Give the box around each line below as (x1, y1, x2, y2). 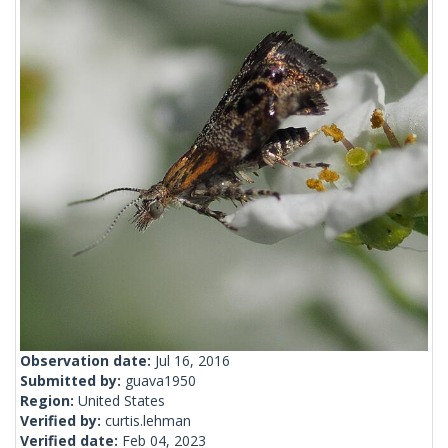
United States (78, 391, 165, 411)
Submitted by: (20, 371, 125, 391)
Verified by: (20, 411, 105, 431)
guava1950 (125, 371, 196, 391)
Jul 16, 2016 (155, 351, 230, 371)
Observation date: (20, 351, 155, 371)
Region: (20, 391, 78, 411)
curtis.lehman (105, 411, 191, 431)
